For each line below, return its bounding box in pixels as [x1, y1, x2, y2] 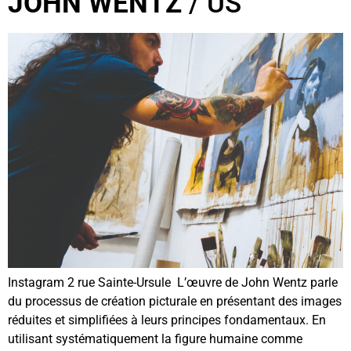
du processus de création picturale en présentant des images [8, 294, 342, 309]
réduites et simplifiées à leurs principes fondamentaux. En [8, 313, 326, 328]
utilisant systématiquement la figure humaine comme [8, 331, 302, 347]
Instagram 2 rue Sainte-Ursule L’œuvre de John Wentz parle [8, 275, 338, 291]
